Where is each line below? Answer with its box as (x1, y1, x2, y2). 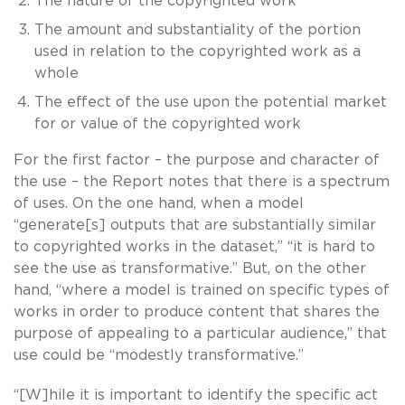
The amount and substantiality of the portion (33, 22, 361, 37)
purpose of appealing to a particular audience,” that (14, 325, 387, 341)
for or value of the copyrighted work (33, 116, 301, 131)
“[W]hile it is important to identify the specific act (14, 387, 378, 402)
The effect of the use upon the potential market (33, 94, 387, 109)
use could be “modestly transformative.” (14, 347, 304, 363)
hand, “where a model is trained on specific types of (14, 282, 390, 297)
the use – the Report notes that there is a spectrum (14, 174, 390, 189)
